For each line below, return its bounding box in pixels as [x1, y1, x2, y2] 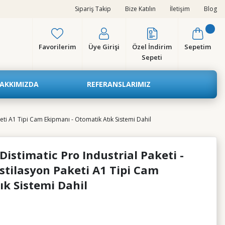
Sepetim [184, 42, 211, 51]
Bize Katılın [125, 5, 156, 13]
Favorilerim [39, 42, 76, 51]
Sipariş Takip [75, 5, 111, 13]
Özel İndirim [132, 42, 172, 51]
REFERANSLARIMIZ [86, 79, 151, 89]
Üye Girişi [88, 42, 120, 51]
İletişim [170, 5, 190, 13]
